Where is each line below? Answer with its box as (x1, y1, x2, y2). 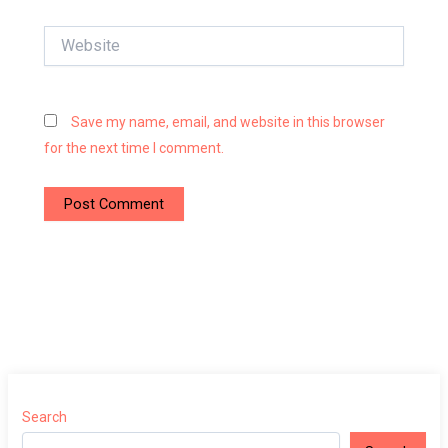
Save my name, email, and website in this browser (71, 114, 386, 131)
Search (22, 409, 68, 426)
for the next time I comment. (44, 140, 225, 157)
